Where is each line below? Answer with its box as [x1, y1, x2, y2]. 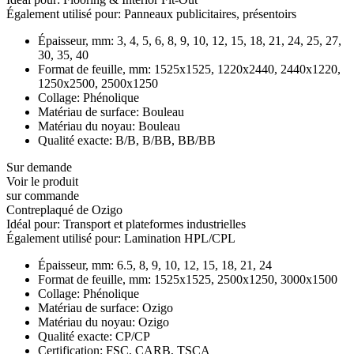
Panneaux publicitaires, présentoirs [124, 6, 296, 21]
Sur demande [6, 160, 72, 174]
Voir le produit [6, 174, 78, 188]
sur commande [6, 188, 79, 202]
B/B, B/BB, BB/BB [112, 133, 216, 147]
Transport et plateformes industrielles [63, 217, 246, 231]
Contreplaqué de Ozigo [6, 202, 122, 217]
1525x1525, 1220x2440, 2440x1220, [151, 62, 341, 76]
